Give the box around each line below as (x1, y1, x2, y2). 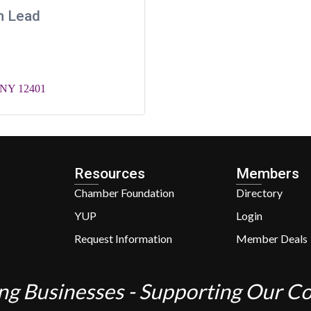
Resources (74, 165, 145, 182)
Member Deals (235, 231, 308, 245)
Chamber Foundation (74, 185, 174, 199)
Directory (235, 185, 283, 199)
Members (235, 165, 299, 182)
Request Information (74, 231, 172, 245)
